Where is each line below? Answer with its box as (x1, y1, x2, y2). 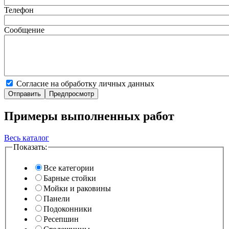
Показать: (13, 142, 47, 151)
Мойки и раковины (43, 184, 111, 193)
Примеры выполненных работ (4, 109, 174, 123)
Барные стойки (43, 174, 96, 183)
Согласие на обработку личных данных (16, 79, 154, 88)
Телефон (4, 5, 34, 14)
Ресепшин (43, 215, 79, 224)
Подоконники (43, 204, 92, 214)
